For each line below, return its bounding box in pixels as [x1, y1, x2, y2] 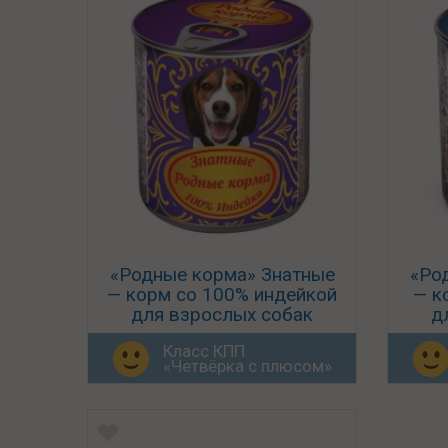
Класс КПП [163, 341, 245, 362]
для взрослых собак [131, 303, 313, 326]
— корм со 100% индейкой [107, 283, 337, 306]
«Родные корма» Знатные [109, 263, 335, 286]
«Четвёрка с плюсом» [163, 356, 332, 377]
